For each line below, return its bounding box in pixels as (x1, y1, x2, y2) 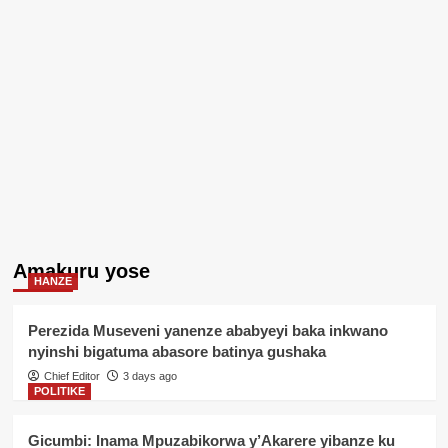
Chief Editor (43, 369, 100, 382)
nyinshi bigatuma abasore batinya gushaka (27, 342, 326, 360)
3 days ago (122, 369, 177, 382)
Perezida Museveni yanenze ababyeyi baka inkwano (27, 321, 388, 339)
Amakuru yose (12, 259, 150, 282)
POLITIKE (33, 384, 85, 397)
